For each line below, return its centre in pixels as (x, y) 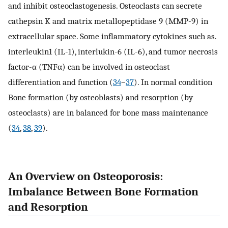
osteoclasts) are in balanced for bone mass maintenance (108, 112)
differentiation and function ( (61, 82)
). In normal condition (173, 82)
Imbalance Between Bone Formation (103, 192)
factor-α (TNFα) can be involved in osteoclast (89, 66)
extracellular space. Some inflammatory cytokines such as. (112, 36)
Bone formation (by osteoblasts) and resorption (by (101, 97)
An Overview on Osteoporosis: (85, 176)
